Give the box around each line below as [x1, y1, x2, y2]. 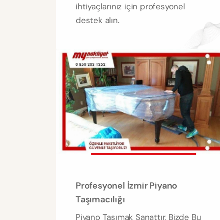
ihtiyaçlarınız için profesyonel [76, 1, 185, 12]
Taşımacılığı [76, 193, 125, 206]
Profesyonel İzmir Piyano [76, 180, 178, 192]
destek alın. [76, 15, 119, 26]
